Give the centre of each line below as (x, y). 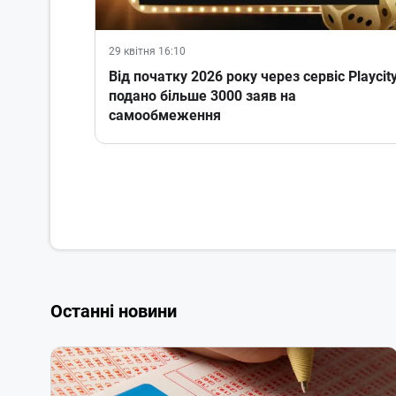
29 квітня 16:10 (147, 52)
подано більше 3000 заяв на (202, 96)
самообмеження (165, 116)
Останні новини (114, 312)
